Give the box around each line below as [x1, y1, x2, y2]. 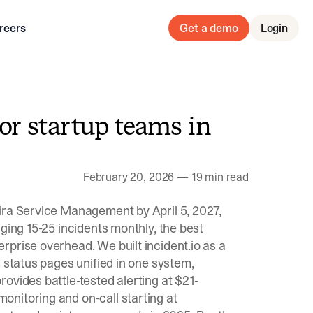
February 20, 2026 [82, 169, 175, 184]
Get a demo [180, 20, 238, 36]
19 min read [191, 169, 249, 184]
